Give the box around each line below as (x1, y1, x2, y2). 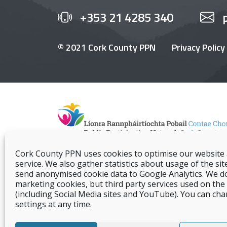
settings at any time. (15, 199, 92, 210)
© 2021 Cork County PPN (58, 41, 156, 55)
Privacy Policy (172, 41, 225, 55)
